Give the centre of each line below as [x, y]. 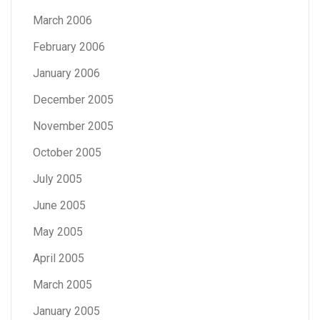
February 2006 [69, 46]
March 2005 [62, 284]
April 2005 [59, 258]
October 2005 [67, 152]
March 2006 [62, 20]
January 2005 [66, 311]
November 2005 [73, 126]
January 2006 [66, 73]
